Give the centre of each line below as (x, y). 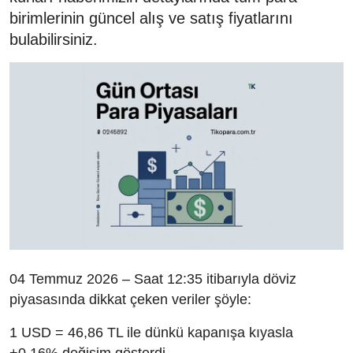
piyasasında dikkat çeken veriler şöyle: (130, 299)
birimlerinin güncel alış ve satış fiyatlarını (151, 18)
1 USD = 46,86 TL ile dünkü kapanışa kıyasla (151, 332)
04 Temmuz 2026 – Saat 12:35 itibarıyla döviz (153, 279)
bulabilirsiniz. (54, 39)
